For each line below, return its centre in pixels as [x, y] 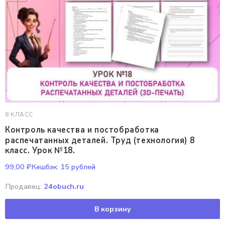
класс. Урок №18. [40, 150]
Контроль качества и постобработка [82, 130]
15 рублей [77, 167]
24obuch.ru [64, 186]
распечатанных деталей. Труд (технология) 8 [100, 140]
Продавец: [24, 186]
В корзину [113, 209]
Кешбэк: [45, 167]
